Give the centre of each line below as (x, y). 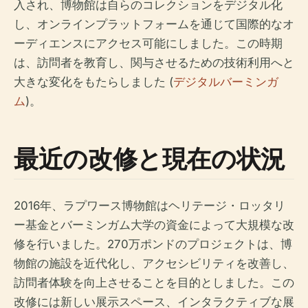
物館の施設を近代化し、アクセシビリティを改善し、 (154, 263)
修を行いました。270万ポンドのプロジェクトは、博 (153, 244)
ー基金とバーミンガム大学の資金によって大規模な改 (154, 225)
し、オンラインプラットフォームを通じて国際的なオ (154, 24)
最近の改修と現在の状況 (150, 158)
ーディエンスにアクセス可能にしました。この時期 (148, 43)
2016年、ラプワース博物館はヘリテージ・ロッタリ (150, 206)
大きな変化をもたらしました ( (93, 82)
